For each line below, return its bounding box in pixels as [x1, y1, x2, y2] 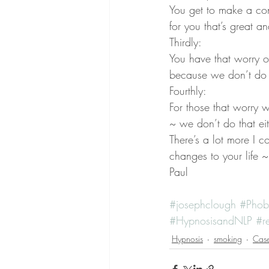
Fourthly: [169, 83, 207, 98]
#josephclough [169, 197, 236, 211]
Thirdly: [169, 35, 202, 49]
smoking [214, 233, 242, 244]
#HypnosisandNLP [169, 213, 252, 228]
